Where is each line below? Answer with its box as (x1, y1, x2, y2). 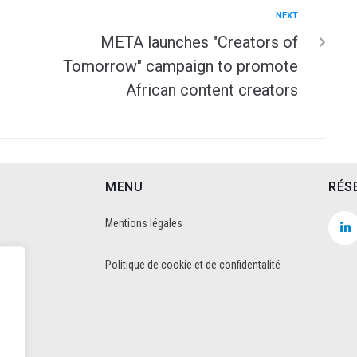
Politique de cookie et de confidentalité (105, 257, 280, 271)
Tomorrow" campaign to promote (63, 56, 298, 76)
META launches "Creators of (100, 32, 298, 52)
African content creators (126, 80, 298, 100)
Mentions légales (105, 216, 182, 229)
